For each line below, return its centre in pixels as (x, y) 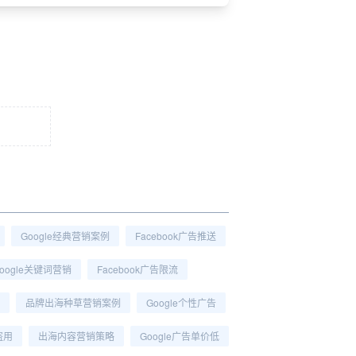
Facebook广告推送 (176, 236)
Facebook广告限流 (137, 269)
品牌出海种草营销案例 (73, 302)
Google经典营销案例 (65, 236)
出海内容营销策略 (76, 336)
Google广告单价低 (180, 336)
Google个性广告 (181, 302)
